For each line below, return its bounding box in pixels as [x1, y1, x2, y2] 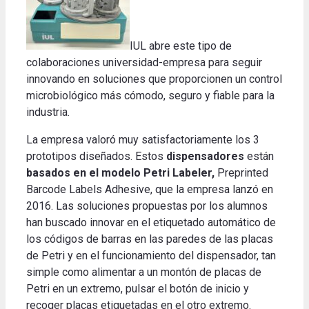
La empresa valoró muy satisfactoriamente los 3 [26, 133, 259, 147]
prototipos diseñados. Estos [26, 150, 166, 163]
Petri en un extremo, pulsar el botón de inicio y [26, 282, 249, 296]
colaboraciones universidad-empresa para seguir [26, 56, 262, 70]
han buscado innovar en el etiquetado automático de [26, 216, 276, 230]
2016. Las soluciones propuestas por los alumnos [26, 199, 268, 213]
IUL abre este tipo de [130, 39, 232, 53]
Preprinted [215, 166, 268, 180]
